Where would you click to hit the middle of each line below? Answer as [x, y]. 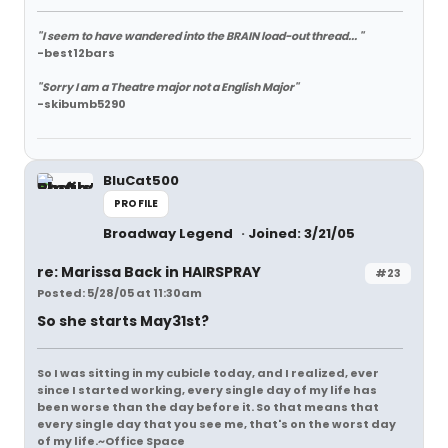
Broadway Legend [169, 233]
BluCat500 [141, 180]
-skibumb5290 [81, 103]
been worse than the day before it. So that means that [208, 406]
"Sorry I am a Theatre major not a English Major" [168, 86]
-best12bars [76, 52]
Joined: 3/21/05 [301, 233]
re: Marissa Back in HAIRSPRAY [149, 271]
